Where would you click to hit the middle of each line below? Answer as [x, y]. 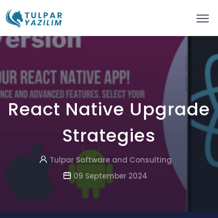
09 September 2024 [109, 176]
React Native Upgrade [109, 109]
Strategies [109, 136]
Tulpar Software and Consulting [110, 160]
